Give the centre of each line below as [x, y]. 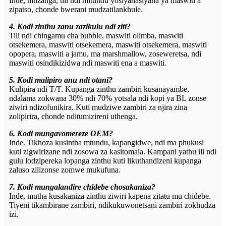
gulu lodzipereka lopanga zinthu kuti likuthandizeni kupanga [105, 161]
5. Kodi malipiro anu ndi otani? [61, 80]
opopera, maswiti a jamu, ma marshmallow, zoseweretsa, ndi [105, 54]
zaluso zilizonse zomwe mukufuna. [65, 170]
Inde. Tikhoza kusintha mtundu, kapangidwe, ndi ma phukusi [106, 143]
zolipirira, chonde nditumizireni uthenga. [73, 117]
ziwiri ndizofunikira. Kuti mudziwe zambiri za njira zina [98, 107]
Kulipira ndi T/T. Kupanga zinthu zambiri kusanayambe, [99, 89]
